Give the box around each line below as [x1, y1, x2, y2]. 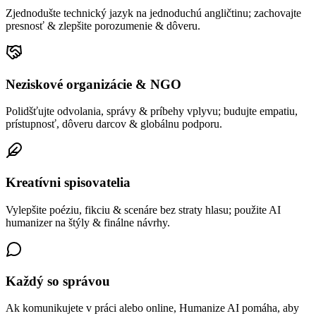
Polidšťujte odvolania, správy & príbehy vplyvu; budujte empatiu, [6, 105, 298, 118]
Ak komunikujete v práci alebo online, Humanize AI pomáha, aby [6, 302, 299, 315]
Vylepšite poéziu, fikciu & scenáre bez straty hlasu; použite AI [6, 203, 281, 216]
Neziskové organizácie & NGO [6, 76, 181, 92]
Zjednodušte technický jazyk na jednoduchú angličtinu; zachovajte [6, 7, 301, 20]
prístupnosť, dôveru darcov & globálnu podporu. [6, 118, 222, 130]
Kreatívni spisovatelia [6, 175, 130, 190]
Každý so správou [6, 273, 110, 288]
